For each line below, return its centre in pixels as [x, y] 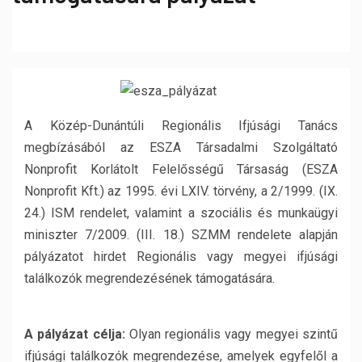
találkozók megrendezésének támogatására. [149, 278]
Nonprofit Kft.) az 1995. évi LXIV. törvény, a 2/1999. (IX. [181, 191]
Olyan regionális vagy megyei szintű [232, 334]
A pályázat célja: [75, 334]
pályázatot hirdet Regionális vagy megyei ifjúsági [181, 257]
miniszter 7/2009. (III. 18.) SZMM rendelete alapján [181, 235]
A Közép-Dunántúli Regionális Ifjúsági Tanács [181, 126]
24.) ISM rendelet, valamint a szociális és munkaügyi [181, 213]
